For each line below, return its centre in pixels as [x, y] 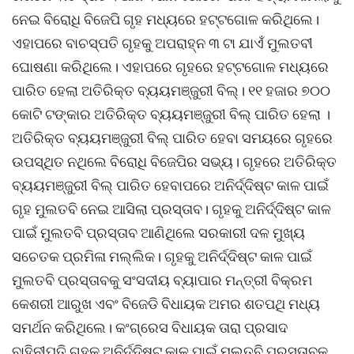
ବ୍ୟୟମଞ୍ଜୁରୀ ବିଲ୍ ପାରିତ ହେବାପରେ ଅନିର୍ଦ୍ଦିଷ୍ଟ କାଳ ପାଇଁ [170, 185]
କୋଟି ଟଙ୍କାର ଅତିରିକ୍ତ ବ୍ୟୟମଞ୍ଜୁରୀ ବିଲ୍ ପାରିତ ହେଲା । [171, 114]
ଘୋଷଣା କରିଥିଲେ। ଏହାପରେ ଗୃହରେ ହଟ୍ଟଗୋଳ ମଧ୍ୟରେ [170, 67]
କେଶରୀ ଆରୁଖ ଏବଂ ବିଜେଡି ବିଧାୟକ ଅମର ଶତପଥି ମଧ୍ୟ [166, 304]
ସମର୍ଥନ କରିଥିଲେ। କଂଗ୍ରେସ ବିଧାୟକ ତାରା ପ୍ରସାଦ [150, 328]
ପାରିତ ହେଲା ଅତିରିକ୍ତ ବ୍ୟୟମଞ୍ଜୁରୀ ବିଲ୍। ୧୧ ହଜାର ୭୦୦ [171, 90]
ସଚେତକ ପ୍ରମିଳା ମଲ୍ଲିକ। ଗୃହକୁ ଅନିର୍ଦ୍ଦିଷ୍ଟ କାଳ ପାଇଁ [162, 256]
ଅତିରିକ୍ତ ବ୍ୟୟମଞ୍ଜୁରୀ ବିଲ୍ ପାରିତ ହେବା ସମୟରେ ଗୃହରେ [172, 138]
